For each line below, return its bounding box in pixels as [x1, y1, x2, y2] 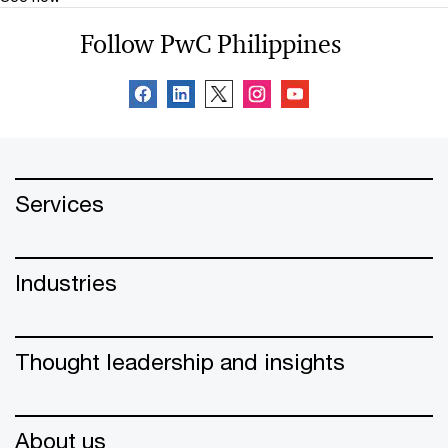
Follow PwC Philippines [79, 27, 341, 60]
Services [15, 189, 104, 217]
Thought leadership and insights [15, 347, 345, 375]
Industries [15, 268, 117, 296]
